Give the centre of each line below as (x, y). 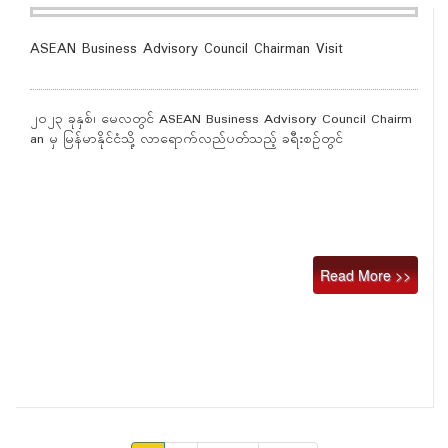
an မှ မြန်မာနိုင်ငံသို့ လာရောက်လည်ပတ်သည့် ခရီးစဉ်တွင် (189, 140)
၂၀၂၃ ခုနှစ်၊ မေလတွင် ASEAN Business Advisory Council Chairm (221, 120)
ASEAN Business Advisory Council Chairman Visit (186, 49)
